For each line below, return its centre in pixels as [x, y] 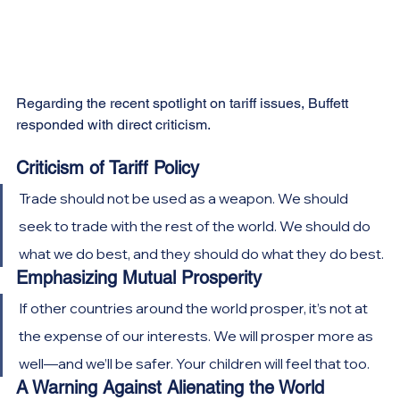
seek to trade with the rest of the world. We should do [196, 226]
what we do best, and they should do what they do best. [201, 254]
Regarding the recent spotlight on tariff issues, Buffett [184, 104]
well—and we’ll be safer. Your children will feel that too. [194, 364]
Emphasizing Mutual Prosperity [139, 278]
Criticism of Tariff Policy [108, 168]
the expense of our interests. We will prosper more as [197, 336]
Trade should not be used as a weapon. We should [185, 199]
